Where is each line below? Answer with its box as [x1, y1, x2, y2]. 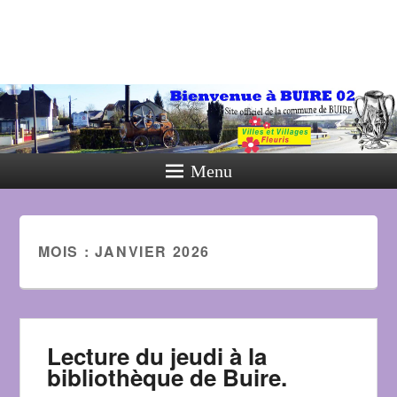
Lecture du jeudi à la [47, 339, 268, 373]
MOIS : [37, 241, 95, 262]
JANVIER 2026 [94, 241, 210, 262]
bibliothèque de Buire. [47, 361, 288, 394]
